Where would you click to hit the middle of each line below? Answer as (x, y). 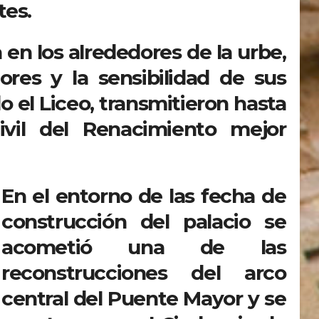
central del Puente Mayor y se (144, 299)
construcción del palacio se (144, 222)
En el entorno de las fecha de (144, 196)
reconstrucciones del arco (144, 273)
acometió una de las (144, 247)
